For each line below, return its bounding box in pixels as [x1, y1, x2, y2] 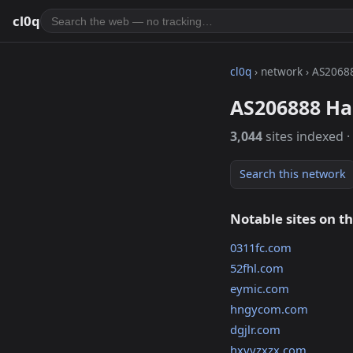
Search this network [240, 166, 347, 182]
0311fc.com [230, 240, 292, 256]
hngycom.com [230, 301, 308, 318]
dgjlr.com [230, 321, 281, 338]
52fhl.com [230, 260, 284, 277]
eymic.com [230, 281, 289, 297]
